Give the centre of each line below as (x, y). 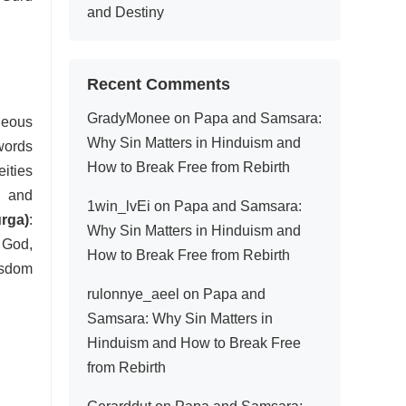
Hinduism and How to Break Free (194, 343)
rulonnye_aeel (133, 294)
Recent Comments (159, 84)
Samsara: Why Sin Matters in (180, 319)
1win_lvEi (119, 206)
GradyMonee (129, 118)
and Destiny (126, 12)
